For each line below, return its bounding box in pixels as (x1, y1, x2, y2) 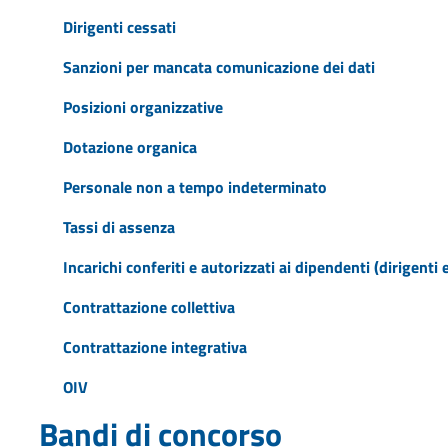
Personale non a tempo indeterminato (62, 174, 327, 199)
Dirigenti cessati (62, 14, 176, 39)
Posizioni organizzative (62, 94, 223, 119)
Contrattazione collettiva (62, 294, 235, 319)
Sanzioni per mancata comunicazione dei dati (62, 54, 375, 79)
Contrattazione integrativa (62, 334, 247, 359)
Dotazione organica (62, 134, 197, 159)
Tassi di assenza (62, 214, 175, 239)
